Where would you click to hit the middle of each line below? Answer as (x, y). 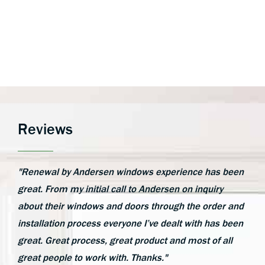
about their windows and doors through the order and (131, 206)
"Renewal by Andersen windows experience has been (131, 172)
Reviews (45, 129)
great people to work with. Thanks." (93, 258)
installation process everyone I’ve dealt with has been (130, 223)
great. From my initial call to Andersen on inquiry (120, 189)
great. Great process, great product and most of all (125, 240)
